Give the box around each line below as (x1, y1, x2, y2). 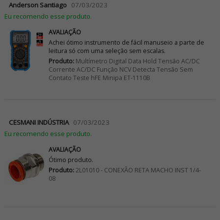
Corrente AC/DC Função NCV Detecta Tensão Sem (48, 65, 193, 74)
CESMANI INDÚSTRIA (8, 118, 69, 127)
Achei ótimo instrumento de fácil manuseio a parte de (48, 38, 204, 47)
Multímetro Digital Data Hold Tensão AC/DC (74, 56, 200, 65)
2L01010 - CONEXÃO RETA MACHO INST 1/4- (74, 166, 201, 175)
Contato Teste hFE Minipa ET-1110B (48, 73, 150, 82)
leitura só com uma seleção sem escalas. (48, 46, 165, 55)
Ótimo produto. (48, 156, 93, 165)
